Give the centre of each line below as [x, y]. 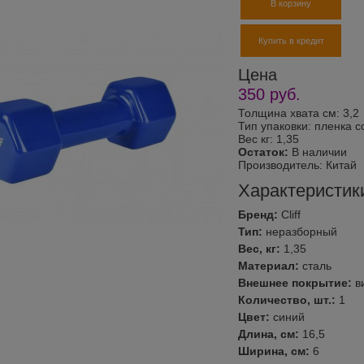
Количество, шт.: [288, 300]
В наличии [318, 152]
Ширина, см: [275, 351]
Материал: [270, 266]
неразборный [301, 232]
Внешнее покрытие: [297, 283]
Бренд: [260, 215]
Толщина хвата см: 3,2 [299, 113]
